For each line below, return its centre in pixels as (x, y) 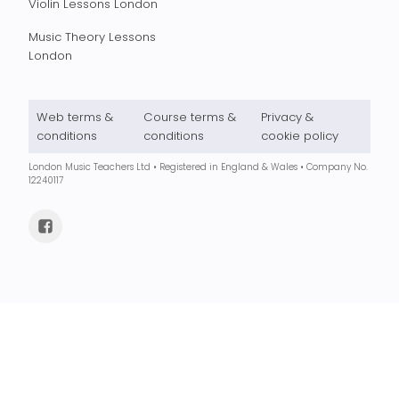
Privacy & (287, 117)
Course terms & (189, 117)
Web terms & (75, 117)
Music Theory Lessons (93, 37)
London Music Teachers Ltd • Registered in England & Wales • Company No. (199, 167)
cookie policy (299, 135)
